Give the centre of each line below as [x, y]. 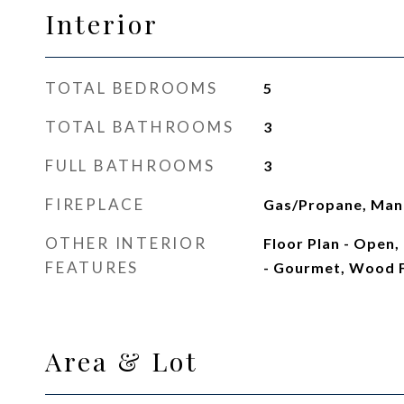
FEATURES [92, 267]
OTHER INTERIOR [126, 243]
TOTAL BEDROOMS [132, 88]
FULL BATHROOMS [130, 165]
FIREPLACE [95, 204]
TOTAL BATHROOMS [140, 127]
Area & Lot [122, 361]
